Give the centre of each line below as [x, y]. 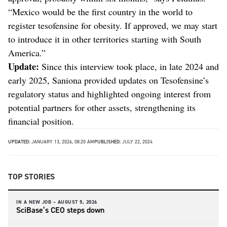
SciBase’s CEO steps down [60, 210]
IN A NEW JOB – [36, 202]
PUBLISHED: [107, 141]
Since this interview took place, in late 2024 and [130, 66]
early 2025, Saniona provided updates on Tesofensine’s [108, 80]
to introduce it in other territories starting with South [105, 39]
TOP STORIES [31, 176]
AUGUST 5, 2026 [77, 202]
